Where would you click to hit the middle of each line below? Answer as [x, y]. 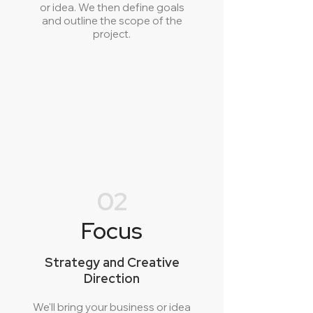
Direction [112, 278]
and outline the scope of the [112, 21]
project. [112, 34]
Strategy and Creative [112, 262]
